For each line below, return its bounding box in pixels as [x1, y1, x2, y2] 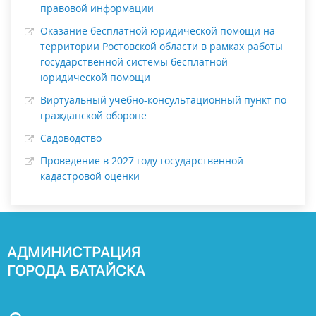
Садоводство [40, 130, 102, 145]
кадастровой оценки [40, 169, 140, 183]
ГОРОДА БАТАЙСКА [7, 262, 145, 279]
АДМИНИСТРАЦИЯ [7, 243, 140, 261]
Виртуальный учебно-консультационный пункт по [40, 92, 286, 107]
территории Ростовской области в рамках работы [40, 39, 283, 53]
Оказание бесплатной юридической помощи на [40, 23, 275, 37]
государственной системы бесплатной [40, 54, 228, 68]
